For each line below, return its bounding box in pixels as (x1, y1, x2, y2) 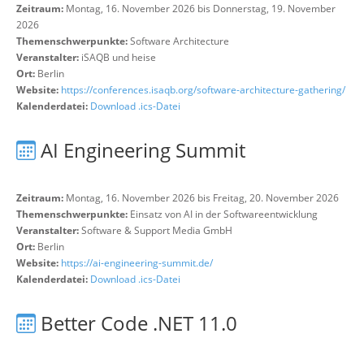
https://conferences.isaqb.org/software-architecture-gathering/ (61, 83, 345, 97)
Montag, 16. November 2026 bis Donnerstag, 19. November (63, 2, 336, 15)
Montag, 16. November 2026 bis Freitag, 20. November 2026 (63, 191, 339, 205)
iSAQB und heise (81, 50, 156, 64)
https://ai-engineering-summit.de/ (61, 256, 213, 270)
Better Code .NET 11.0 (41, 310, 237, 336)
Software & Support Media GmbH (81, 223, 232, 237)
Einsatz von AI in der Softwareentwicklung (130, 207, 318, 221)
